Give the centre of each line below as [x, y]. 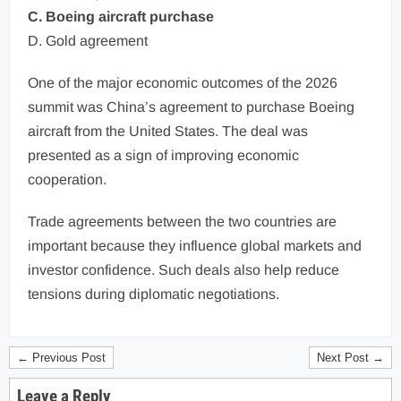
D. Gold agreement [88, 41]
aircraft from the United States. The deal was [168, 131]
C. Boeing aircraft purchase [121, 17]
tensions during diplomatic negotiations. [154, 294]
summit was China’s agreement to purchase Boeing [191, 107]
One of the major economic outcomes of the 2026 [183, 83]
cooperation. [67, 179]
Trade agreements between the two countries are [182, 222]
